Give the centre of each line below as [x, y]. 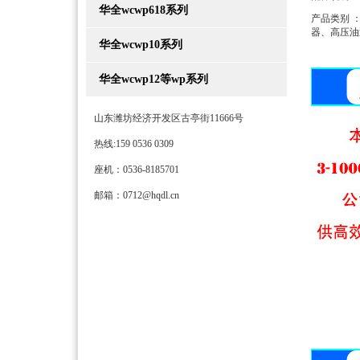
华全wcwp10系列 [134, 44]
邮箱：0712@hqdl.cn [137, 195]
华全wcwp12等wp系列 [147, 79]
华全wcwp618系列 [137, 10]
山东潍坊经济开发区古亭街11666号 [169, 118]
